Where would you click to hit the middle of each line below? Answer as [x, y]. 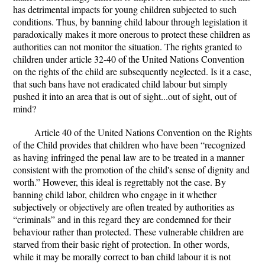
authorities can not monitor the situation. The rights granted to [127, 46]
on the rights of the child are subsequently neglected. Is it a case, [132, 71]
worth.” [28, 182]
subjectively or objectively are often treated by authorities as [124, 207]
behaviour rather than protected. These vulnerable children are [128, 232]
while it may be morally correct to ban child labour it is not [122, 256]
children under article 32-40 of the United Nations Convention [129, 59]
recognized [225, 145]
